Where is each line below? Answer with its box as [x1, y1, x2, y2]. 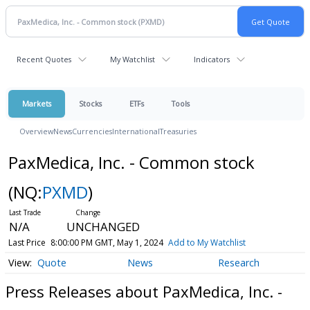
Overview [19, 126, 53, 136]
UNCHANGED [66, 219, 140, 235]
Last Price [8, 237, 46, 248]
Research [217, 256, 259, 270]
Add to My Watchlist [167, 237, 246, 248]
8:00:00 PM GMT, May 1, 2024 [50, 237, 163, 248]
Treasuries [160, 126, 197, 136]
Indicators [194, 54, 230, 64]
